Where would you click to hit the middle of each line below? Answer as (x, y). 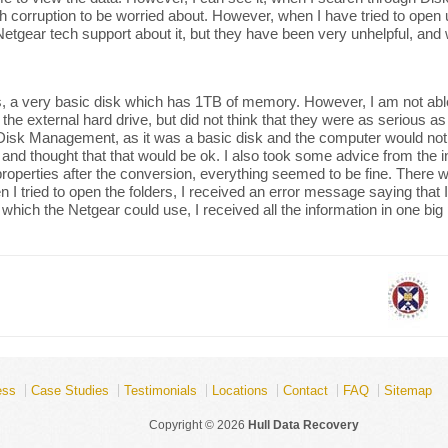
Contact (305, 390)
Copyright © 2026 (197, 425)
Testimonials (160, 390)
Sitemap (408, 390)
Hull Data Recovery (303, 425)
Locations (240, 390)
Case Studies (70, 390)
